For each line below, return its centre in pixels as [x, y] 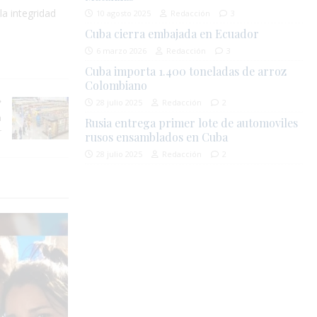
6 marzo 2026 [122, 51]
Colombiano [116, 86]
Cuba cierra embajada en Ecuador [172, 34]
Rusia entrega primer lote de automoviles [192, 123]
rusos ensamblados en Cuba [157, 137]
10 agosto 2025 [124, 13]
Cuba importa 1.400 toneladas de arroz [186, 71]
